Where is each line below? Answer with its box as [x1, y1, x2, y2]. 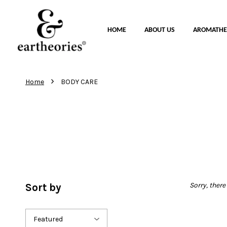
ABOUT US [144, 26, 175, 34]
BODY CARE [61, 77, 98, 86]
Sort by [25, 181, 61, 194]
